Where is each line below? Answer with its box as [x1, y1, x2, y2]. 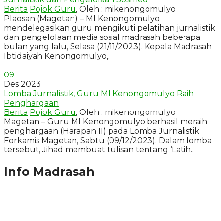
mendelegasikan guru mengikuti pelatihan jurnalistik [4, 23, 215, 33]
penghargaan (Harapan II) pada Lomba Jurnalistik [4, 126, 199, 136]
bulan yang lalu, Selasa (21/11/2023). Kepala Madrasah [4, 41, 212, 51]
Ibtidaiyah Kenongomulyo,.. [4, 51, 111, 61]
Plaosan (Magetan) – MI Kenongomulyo [4, 13, 160, 23]
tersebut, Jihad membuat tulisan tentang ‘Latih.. [4, 145, 194, 154]
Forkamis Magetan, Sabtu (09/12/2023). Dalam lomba [4, 135, 212, 145]
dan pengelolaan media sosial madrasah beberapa [4, 32, 200, 42]
